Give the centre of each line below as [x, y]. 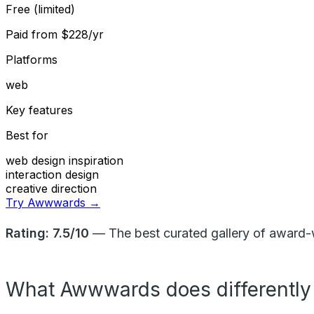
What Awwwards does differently [158, 289]
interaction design [52, 174]
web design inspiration [64, 160]
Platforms [32, 59]
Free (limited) [40, 9]
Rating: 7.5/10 [47, 233]
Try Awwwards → [53, 202]
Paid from [33, 34]
